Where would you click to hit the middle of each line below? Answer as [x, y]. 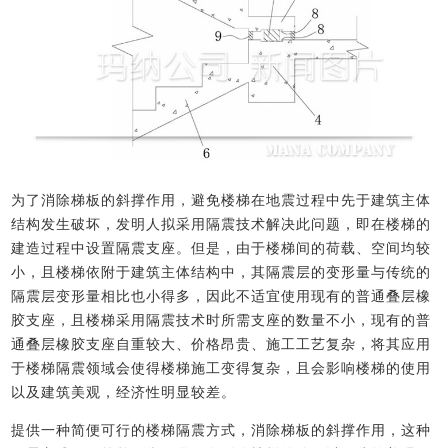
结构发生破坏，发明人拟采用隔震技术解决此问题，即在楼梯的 [221, 224]
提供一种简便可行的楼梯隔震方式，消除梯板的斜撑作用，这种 [221, 430]
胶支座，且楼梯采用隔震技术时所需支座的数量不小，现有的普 [221, 320]
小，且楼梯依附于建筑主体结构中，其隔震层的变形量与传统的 [221, 272]
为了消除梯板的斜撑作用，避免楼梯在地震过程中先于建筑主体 [221, 200]
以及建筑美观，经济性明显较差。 [124, 392]
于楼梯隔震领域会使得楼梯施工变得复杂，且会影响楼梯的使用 [221, 368]
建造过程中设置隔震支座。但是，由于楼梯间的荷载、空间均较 [221, 248]
